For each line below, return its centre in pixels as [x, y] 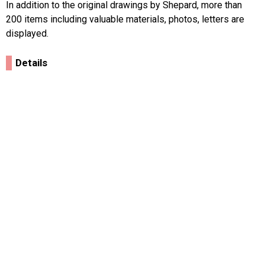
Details [31, 63]
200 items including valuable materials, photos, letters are [125, 19]
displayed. [27, 33]
